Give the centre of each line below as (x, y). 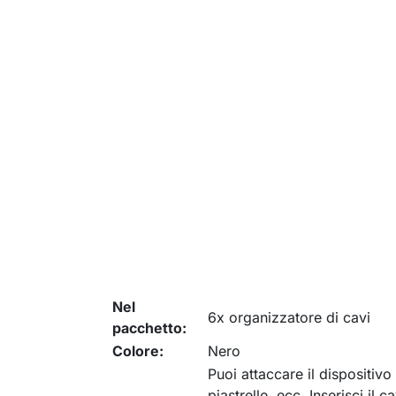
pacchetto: (149, 328)
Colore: (138, 351)
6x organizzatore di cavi (289, 317)
